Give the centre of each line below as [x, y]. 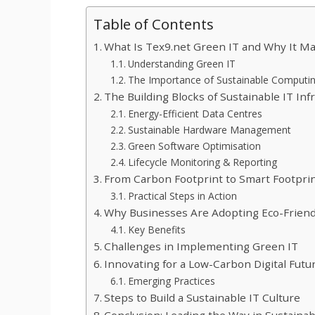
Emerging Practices [171, 281]
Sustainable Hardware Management [209, 130]
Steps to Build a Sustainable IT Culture [202, 298]
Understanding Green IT [181, 64]
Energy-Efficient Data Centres [195, 114]
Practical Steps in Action [182, 196]
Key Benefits [156, 230]
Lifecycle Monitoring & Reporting [202, 162]
